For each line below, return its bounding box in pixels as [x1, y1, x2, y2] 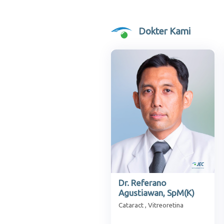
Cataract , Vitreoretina [118, 201, 183, 209]
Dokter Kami [138, 26, 190, 37]
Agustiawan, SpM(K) [118, 187, 194, 197]
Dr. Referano [118, 177, 166, 187]
